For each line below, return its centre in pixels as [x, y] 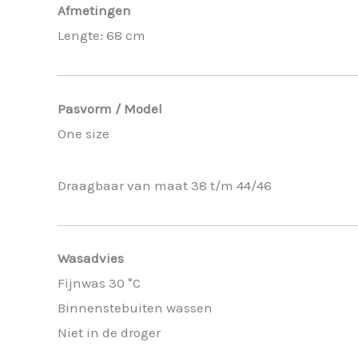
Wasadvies [91, 259]
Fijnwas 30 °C [99, 283]
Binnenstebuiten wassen [135, 308]
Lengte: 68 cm [101, 36]
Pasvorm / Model [110, 108]
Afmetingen [94, 11]
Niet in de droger [109, 333]
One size [84, 133]
